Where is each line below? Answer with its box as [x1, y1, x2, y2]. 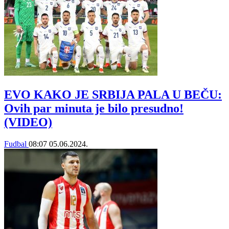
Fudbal [4, 139, 29, 148]
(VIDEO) [4, 115, 52, 129]
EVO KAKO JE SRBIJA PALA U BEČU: [4, 87, 222, 101]
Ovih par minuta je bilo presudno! [4, 101, 184, 115]
